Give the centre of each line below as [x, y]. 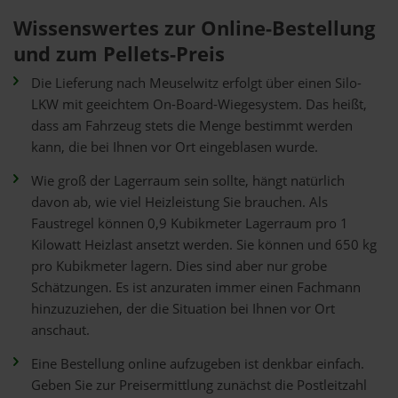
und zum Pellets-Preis [119, 54]
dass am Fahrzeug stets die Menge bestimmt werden [192, 126]
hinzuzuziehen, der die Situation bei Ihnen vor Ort [183, 309]
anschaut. [60, 330]
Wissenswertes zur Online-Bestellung [194, 28]
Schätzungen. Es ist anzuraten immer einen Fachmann [196, 287]
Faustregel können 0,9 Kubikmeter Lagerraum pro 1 [190, 223]
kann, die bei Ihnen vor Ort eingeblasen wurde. [175, 147]
